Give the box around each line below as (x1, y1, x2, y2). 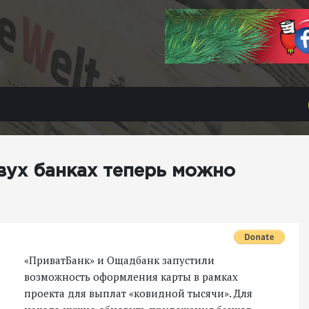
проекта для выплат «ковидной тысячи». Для (24, 286, 252, 300)
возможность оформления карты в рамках (24, 270, 238, 283)
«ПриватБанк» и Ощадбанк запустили (24, 253, 215, 267)
